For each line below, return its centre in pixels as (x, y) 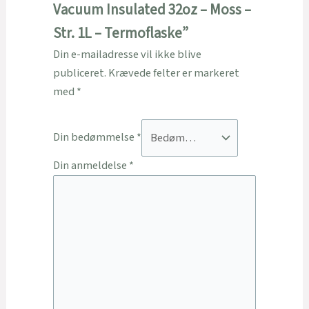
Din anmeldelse (91, 165)
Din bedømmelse (94, 138)
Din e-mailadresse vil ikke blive (127, 55)
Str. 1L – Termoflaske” (120, 34)
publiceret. (79, 73)
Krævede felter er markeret (173, 73)
